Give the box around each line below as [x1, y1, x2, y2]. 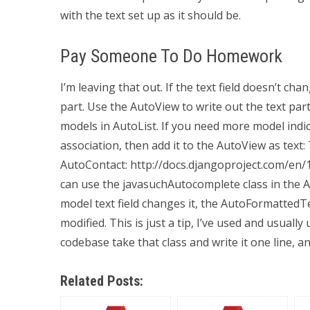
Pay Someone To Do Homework [60, 46, 282, 66]
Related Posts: [60, 273, 143, 289]
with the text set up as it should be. [60, 8, 241, 23]
